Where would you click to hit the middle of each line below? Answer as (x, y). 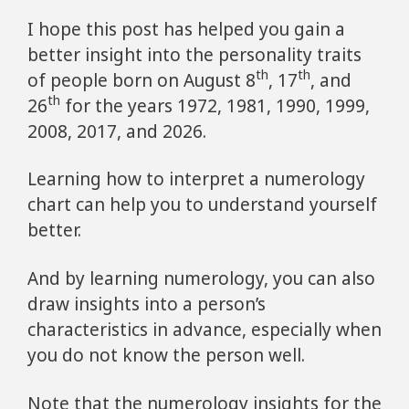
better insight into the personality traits (194, 54)
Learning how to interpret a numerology (196, 179)
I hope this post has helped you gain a (186, 29)
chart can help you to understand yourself (202, 205)
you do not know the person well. (166, 356)
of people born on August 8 (142, 80)
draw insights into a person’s (147, 304)
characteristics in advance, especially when (204, 330)
